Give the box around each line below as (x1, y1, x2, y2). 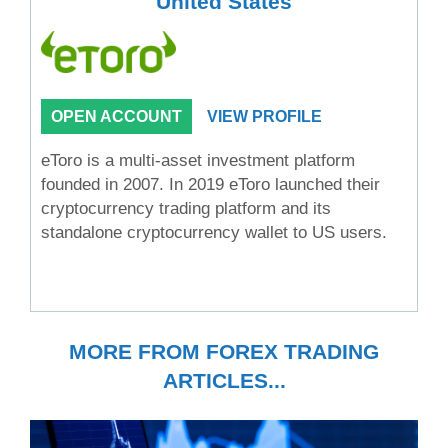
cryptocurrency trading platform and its (41, 199, 331, 219)
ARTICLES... (162, 368, 286, 392)
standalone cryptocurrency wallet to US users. (41, 223, 392, 243)
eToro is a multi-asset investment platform (41, 151, 355, 171)
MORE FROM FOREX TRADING (69, 339, 379, 363)
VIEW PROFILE (207, 108, 322, 126)
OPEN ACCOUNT (51, 108, 182, 126)
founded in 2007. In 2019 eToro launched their (41, 175, 380, 195)
